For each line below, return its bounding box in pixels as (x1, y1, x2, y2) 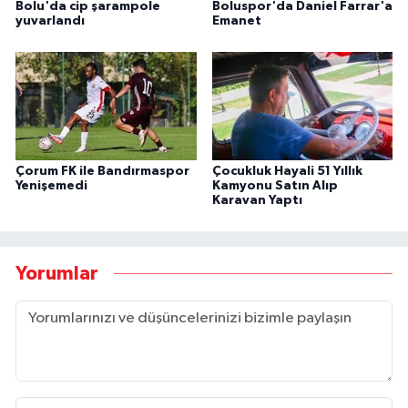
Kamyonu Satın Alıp (211, 179, 338, 193)
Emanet (211, 15, 261, 28)
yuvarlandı (15, 15, 85, 28)
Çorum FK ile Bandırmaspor (15, 165, 189, 178)
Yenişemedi (15, 179, 87, 193)
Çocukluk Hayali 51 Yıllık (211, 165, 362, 178)
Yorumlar (15, 263, 98, 283)
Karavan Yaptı (211, 194, 302, 208)
